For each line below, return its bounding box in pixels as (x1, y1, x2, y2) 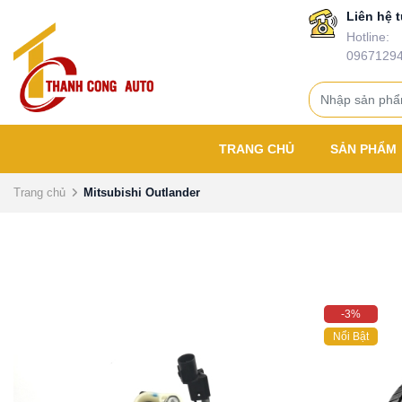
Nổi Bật (333, 330, 369, 343)
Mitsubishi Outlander (83, 186, 200, 199)
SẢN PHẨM (330, 142, 400, 156)
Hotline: (345, 30, 389, 44)
